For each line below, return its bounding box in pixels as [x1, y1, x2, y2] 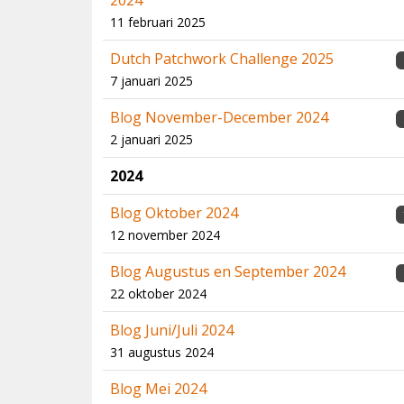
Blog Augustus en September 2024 [110, 262, 345, 281]
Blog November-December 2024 [110, 107, 328, 127]
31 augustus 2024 [110, 344, 214, 361]
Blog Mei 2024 [110, 379, 207, 399]
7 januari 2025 [110, 72, 193, 89]
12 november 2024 [110, 226, 220, 243]
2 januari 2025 [110, 131, 193, 148]
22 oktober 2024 [110, 285, 207, 302]
